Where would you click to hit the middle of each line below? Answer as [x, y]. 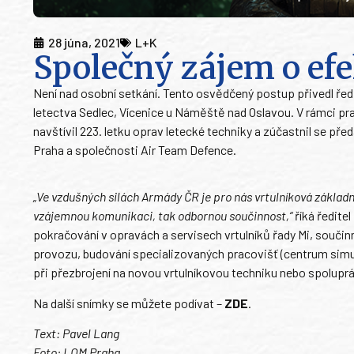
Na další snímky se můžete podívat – [129, 303]
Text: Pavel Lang [76, 333]
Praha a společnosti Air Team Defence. [135, 150]
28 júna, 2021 [84, 43]
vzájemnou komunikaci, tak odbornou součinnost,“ [163, 216]
